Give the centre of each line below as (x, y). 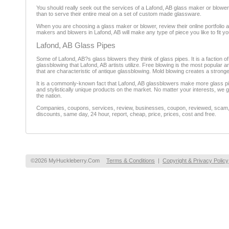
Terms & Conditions (131, 161)
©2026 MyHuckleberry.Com (65, 161)
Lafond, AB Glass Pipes (76, 45)
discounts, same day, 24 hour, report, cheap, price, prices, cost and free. (126, 114)
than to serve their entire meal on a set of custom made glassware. (119, 14)
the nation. (49, 96)
